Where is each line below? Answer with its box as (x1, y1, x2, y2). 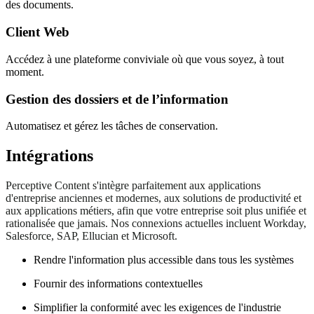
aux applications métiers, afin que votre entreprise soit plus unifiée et (6, 205, 306, 217)
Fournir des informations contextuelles (34, 278, 203, 290)
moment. (6, 65, 44, 78)
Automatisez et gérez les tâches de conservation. (6, 120, 218, 132)
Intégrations (6, 146, 93, 165)
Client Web (6, 25, 69, 40)
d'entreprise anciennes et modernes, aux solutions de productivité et (6, 192, 301, 205)
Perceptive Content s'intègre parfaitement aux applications (6, 179, 261, 192)
